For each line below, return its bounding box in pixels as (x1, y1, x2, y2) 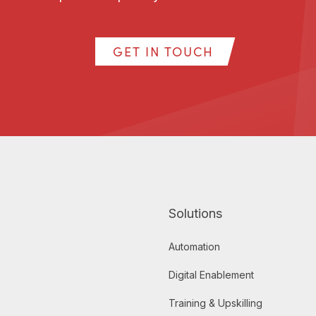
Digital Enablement (169, 269, 254, 281)
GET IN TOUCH (113, 43, 214, 61)
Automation (169, 241, 220, 253)
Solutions (169, 206, 222, 221)
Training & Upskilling (169, 297, 262, 310)
